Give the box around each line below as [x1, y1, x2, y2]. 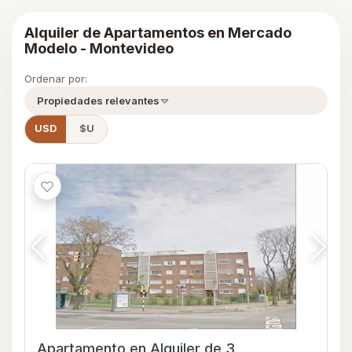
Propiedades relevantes [37, 94, 159, 108]
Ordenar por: [24, 72, 87, 86]
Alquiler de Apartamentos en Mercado [24, 24, 291, 42]
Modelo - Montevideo [24, 39, 174, 57]
